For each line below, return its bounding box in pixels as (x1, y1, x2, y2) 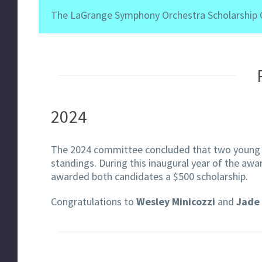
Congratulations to (51, 194, 136, 208)
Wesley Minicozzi (136, 194, 218, 208)
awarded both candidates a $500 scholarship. (51, 170, 248, 184)
